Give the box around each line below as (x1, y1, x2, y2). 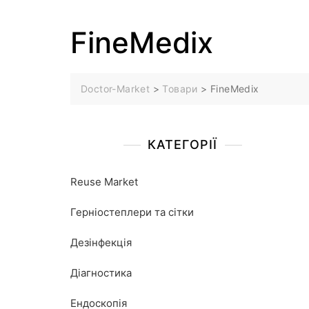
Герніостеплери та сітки (70, 206, 194, 219)
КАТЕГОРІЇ (147, 137, 218, 152)
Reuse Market (70, 175, 138, 188)
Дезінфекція (70, 236, 132, 249)
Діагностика (70, 266, 132, 279)
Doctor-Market (81, 83, 150, 94)
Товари (162, 83, 198, 94)
